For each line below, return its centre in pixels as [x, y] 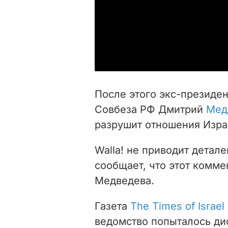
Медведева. [124, 180]
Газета [112, 206]
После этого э [130, 94]
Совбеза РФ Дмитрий [150, 109]
